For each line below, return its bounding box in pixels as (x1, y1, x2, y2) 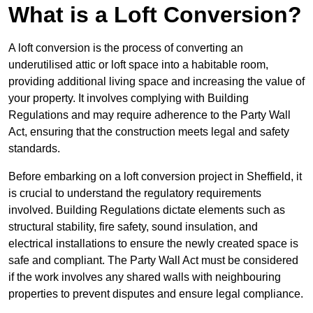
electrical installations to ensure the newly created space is (8, 238, 298, 250)
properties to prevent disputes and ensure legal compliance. (8, 288, 303, 300)
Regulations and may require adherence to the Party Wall (8, 109, 291, 122)
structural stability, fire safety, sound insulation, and (8, 221, 258, 233)
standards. (8, 143, 60, 155)
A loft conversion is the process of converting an (8, 42, 243, 54)
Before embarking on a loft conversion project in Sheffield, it (8, 170, 302, 183)
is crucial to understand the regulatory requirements (8, 187, 261, 200)
